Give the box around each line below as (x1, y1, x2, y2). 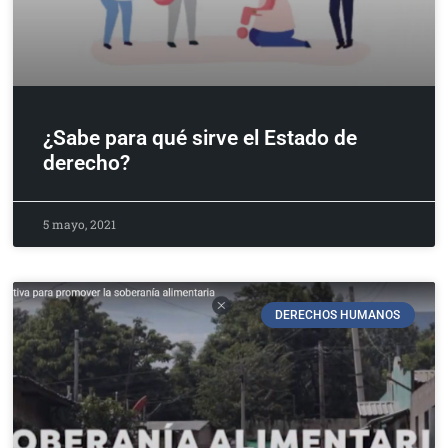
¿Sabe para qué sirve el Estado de (43, 125, 358, 150)
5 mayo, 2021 (43, 215, 117, 232)
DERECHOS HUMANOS (275, 308, 401, 323)
